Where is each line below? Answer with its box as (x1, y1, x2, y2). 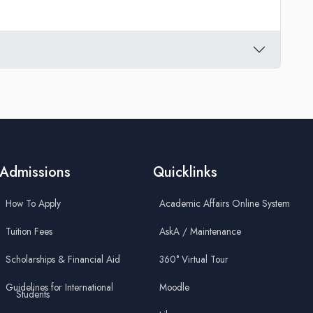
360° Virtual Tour (159, 252, 228, 267)
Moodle (159, 280, 189, 295)
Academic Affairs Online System (159, 196, 290, 211)
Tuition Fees (6, 224, 53, 239)
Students (16, 287, 50, 302)
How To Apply (6, 196, 61, 211)
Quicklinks (152, 162, 217, 183)
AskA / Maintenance (159, 224, 241, 239)
